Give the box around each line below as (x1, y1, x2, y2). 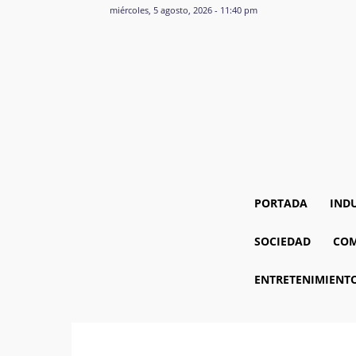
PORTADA (253, 195, 308, 211)
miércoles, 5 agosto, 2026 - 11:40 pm (110, 3, 257, 16)
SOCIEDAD (253, 234, 311, 249)
